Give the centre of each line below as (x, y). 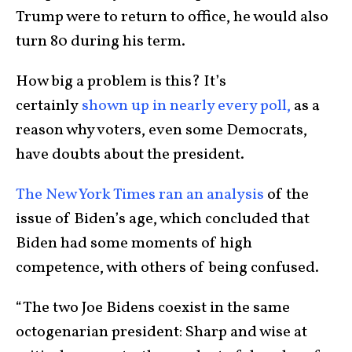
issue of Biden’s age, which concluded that (163, 219)
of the (288, 194)
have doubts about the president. (132, 154)
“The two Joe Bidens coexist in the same (153, 308)
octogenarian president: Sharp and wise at (161, 332)
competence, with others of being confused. (169, 268)
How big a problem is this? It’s (121, 81)
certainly (49, 106)
